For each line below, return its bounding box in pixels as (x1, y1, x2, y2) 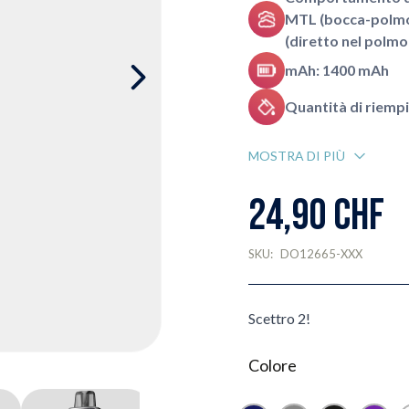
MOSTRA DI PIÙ (247, 148, 345, 163)
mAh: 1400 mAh (284, 61, 389, 79)
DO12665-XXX (279, 246, 362, 261)
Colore (247, 355, 297, 375)
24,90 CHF (247, 190, 384, 242)
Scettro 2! (247, 309, 310, 327)
